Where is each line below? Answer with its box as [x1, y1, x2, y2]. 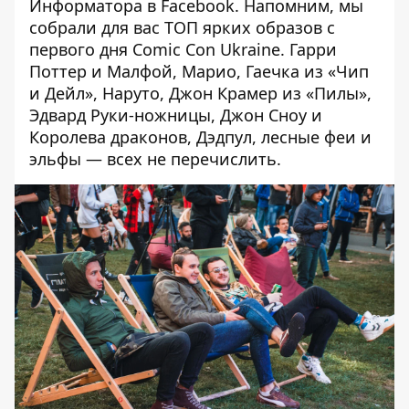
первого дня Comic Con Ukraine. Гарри [29, 38, 337, 61]
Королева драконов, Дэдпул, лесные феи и [29, 126, 372, 149]
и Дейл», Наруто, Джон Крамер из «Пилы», [29, 82, 372, 105]
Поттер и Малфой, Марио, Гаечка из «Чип [29, 60, 369, 83]
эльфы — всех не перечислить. [29, 148, 281, 171]
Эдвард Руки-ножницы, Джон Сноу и [29, 104, 322, 127]
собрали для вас [29, 16, 164, 39]
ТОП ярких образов [164, 16, 322, 39]
